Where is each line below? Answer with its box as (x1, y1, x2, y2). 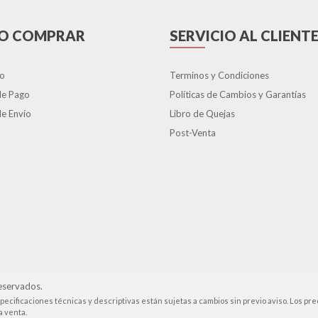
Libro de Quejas (170, 108, 235, 119)
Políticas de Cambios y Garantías (170, 89, 306, 100)
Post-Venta (170, 127, 216, 138)
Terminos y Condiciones (170, 70, 269, 81)
